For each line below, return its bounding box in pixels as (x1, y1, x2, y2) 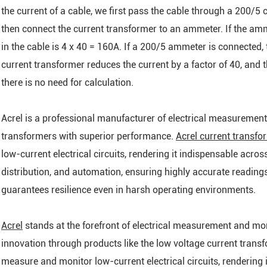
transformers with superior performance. (1, 131, 176, 142)
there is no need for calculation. (1, 77, 133, 88)
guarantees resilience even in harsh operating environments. (1, 184, 256, 195)
